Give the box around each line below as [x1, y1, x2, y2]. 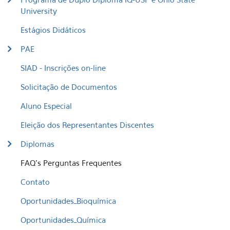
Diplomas [21, 139, 54, 148]
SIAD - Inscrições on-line [21, 63, 106, 72]
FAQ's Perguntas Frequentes [21, 158, 122, 167]
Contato [21, 177, 50, 186]
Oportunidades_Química [21, 215, 106, 224]
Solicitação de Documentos [21, 82, 117, 91]
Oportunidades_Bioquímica [21, 196, 116, 205]
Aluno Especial [21, 101, 72, 110]
